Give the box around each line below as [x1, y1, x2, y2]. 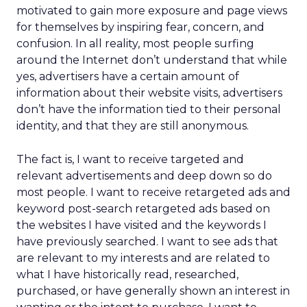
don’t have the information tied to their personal [16, 103, 281, 116]
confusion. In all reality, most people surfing [16, 37, 254, 50]
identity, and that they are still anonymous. [16, 119, 249, 132]
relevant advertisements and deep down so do [16, 169, 272, 182]
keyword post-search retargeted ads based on [16, 202, 270, 215]
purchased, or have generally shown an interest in [16, 284, 290, 297]
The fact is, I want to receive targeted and [16, 153, 244, 166]
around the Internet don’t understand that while [16, 53, 287, 66]
